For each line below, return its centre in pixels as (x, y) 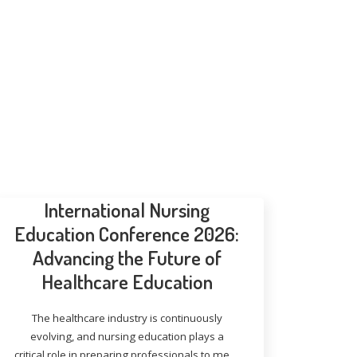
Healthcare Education (127, 281)
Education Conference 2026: (127, 233)
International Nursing (127, 210)
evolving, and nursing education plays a (127, 336)
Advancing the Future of (127, 257)
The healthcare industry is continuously (127, 318)
